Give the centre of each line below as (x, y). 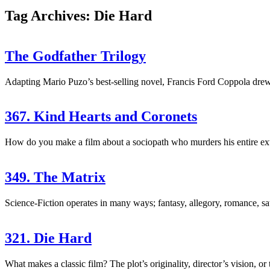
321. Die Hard (48, 238)
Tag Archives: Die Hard (78, 15)
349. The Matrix (55, 177)
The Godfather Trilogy (75, 56)
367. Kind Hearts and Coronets (101, 117)
